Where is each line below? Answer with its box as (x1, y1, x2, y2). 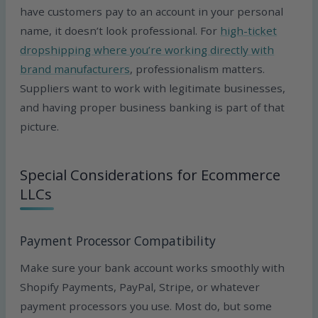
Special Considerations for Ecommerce (20, 164, 281, 185)
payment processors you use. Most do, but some (20, 298, 273, 313)
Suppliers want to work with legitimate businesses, (20, 80, 286, 95)
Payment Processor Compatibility (20, 232, 216, 250)
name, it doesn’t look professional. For (20, 23, 221, 38)
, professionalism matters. (130, 61, 265, 76)
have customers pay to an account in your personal (20, 4, 284, 18)
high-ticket (220, 23, 278, 38)
